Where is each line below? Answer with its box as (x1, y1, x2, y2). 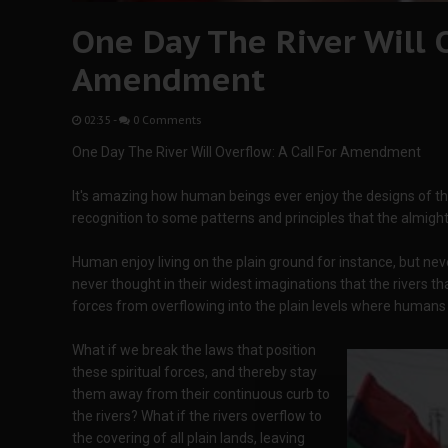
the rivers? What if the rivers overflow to (72, 408, 322, 424)
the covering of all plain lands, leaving (72, 430, 305, 446)
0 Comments (130, 113, 202, 127)
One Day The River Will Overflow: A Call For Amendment (72, 144, 421, 160)
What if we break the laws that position (72, 342, 316, 358)
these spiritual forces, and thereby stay (72, 364, 317, 380)
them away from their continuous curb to (72, 386, 330, 402)
